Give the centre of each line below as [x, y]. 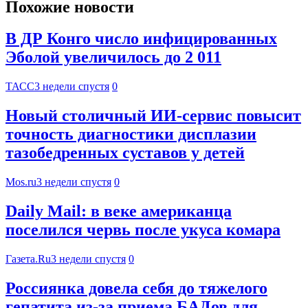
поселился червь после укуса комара [143, 230]
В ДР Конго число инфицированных [141, 39]
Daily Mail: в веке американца [119, 211]
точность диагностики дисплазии [131, 134]
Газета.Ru [28, 258]
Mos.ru [21, 182]
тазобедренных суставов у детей [125, 153]
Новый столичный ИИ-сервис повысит [153, 116]
